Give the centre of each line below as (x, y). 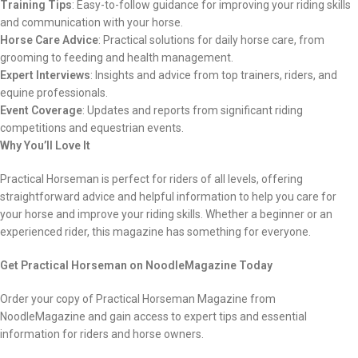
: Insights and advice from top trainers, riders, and (214, 75)
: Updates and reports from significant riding (193, 110)
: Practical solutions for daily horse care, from (211, 40)
